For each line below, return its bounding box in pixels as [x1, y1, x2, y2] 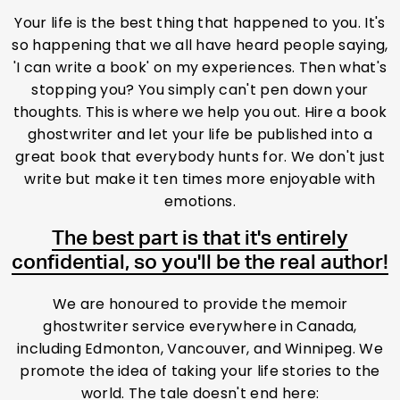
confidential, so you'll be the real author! [12, 253, 388, 274]
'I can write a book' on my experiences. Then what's [12, 57, 387, 79]
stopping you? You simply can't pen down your [31, 79, 369, 101]
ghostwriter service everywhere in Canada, [43, 316, 357, 337]
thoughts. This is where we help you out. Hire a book [12, 102, 387, 123]
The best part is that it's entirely [52, 229, 348, 250]
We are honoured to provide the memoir [52, 294, 348, 315]
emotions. [164, 191, 236, 212]
